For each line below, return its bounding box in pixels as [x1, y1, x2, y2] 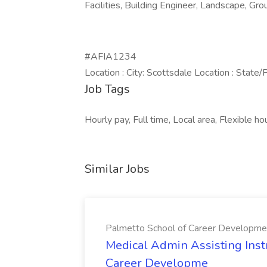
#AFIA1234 [85, 50, 136, 63]
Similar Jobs [85, 161, 150, 177]
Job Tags [85, 81, 130, 97]
